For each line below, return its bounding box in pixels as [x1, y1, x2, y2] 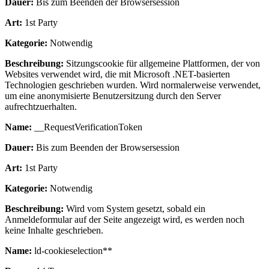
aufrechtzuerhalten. [5, 101, 77, 112]
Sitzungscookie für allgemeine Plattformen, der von [64, 58, 260, 68]
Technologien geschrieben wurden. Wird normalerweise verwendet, [5, 79, 261, 90]
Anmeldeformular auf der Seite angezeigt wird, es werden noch [5, 214, 244, 225]
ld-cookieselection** [32, 245, 112, 256]
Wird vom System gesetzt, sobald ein [64, 203, 205, 214]
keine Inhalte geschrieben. [5, 225, 103, 235]
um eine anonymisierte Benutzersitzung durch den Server [5, 90, 221, 101]
